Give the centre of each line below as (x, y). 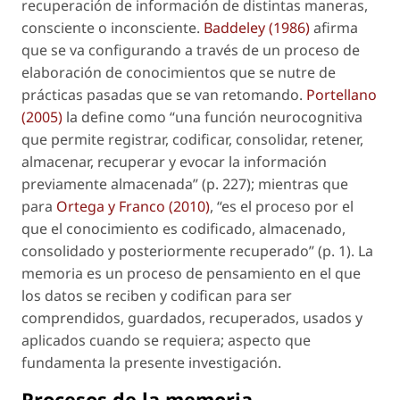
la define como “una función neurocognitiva (212, 117)
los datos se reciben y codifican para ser (157, 295)
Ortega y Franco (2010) (133, 206)
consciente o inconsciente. (112, 27)
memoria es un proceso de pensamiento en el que (191, 273)
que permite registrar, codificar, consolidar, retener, (192, 139)
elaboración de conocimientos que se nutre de (179, 72)
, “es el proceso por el (282, 206)
